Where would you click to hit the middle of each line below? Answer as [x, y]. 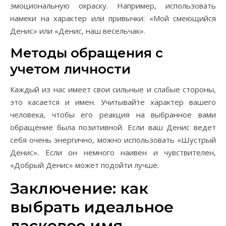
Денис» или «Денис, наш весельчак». [78, 31]
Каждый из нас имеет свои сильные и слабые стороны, [113, 89]
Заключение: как [79, 188]
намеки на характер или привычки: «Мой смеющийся [113, 18]
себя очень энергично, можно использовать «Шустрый [113, 140]
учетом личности [70, 69]
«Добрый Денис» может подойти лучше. [84, 165]
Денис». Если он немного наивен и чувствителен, [113, 152]
